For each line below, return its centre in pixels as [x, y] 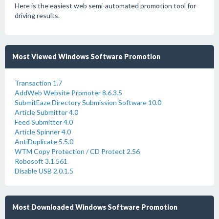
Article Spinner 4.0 [43, 132]
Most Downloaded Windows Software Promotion [95, 207]
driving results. [37, 15]
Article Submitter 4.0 [46, 112]
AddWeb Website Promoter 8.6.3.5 [68, 93]
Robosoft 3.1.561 [41, 161]
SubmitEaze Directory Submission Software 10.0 [88, 102]
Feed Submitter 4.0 [44, 122]
